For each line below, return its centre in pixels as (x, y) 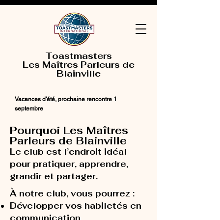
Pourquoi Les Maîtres (69, 130)
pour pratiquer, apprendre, (69, 164)
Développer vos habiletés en (76, 206)
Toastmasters (78, 56)
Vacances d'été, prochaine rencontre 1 (66, 99)
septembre (29, 109)
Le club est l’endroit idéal (68, 152)
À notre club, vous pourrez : (72, 193)
